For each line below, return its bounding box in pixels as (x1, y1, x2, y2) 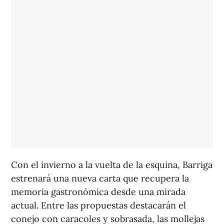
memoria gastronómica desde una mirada (11, 186, 185, 198)
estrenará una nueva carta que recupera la (11, 172, 189, 184)
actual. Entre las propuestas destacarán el (11, 199, 186, 211)
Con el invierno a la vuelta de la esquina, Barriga (11, 159, 212, 171)
